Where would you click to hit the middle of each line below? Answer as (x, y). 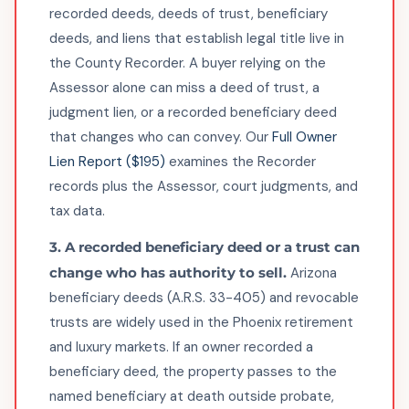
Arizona (312, 273)
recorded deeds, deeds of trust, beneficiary (189, 14)
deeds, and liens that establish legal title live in (197, 38)
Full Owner (304, 137)
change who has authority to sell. (168, 273)
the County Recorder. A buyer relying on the (188, 63)
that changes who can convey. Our (161, 137)
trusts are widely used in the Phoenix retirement (201, 322)
